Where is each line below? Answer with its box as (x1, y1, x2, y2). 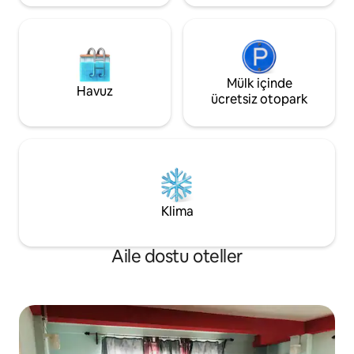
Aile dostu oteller (111, 245, 243, 269)
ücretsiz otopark (210, 91, 308, 108)
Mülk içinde (226, 75, 292, 92)
